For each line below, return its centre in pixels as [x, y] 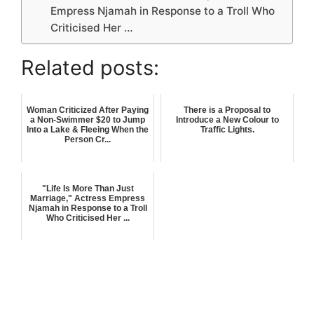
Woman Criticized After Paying [88, 110]
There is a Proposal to [227, 110]
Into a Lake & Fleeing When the [88, 130]
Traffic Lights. [227, 130]
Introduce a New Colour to [227, 120]
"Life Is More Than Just [88, 189]
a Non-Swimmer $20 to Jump [88, 120]
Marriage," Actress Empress [88, 199]
